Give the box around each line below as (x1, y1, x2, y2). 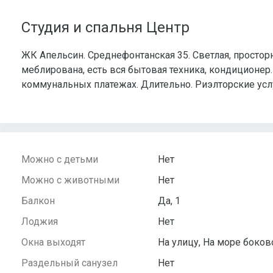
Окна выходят (21, 236, 85, 249)
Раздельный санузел (21, 257, 118, 269)
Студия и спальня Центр (21, 19, 190, 37)
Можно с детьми (21, 154, 98, 166)
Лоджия (21, 216, 58, 228)
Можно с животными (21, 174, 119, 186)
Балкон (21, 195, 55, 207)
